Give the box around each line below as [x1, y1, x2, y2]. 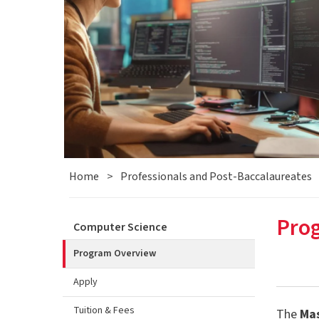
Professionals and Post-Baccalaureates [120, 168, 312, 184]
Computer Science [73, 219, 167, 235]
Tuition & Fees [73, 303, 135, 318]
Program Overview [73, 246, 156, 261]
